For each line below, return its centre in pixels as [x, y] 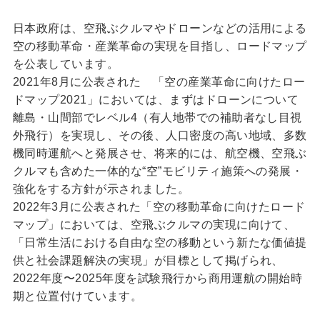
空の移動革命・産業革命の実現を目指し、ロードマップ [160, 46]
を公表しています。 [66, 64]
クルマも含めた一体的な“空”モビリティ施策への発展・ [158, 171]
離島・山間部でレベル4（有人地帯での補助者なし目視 [157, 117]
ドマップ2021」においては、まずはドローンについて [156, 99]
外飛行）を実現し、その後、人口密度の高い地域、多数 [160, 135]
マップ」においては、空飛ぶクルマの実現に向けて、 [154, 224]
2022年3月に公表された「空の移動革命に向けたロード [159, 206]
